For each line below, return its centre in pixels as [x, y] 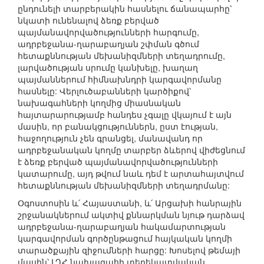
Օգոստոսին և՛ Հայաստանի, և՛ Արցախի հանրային [130, 203]
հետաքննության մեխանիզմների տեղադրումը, [121, 56]
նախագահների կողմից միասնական [99, 103]
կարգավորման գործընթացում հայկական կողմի [125, 238]
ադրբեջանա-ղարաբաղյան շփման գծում [108, 44]
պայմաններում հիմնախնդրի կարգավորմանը [120, 79]
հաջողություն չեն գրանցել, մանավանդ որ [110, 138]
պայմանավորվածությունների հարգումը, [108, 32]
